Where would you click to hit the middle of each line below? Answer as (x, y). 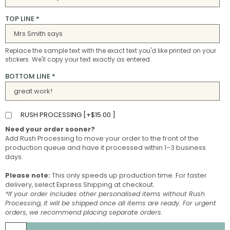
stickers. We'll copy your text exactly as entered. (78, 60)
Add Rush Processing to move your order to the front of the (102, 139)
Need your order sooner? (50, 129)
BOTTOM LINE (28, 76)
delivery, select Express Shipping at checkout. (80, 185)
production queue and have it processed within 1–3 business (106, 148)
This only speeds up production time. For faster (129, 176)
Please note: (28, 176)
